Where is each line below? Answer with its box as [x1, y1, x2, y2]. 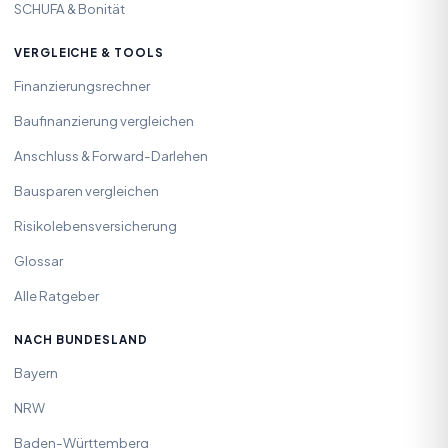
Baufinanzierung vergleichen [14, 111, 194, 129]
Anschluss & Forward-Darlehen [14, 146, 208, 164]
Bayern [14, 363, 58, 381]
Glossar [14, 251, 63, 269]
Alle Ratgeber [14, 286, 99, 304]
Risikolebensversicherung [14, 216, 177, 234]
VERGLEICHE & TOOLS [14, 45, 164, 61]
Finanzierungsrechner [14, 76, 150, 94]
